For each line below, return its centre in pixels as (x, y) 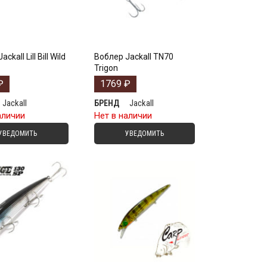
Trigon (106, 68)
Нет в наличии (123, 116)
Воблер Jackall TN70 (133, 57)
